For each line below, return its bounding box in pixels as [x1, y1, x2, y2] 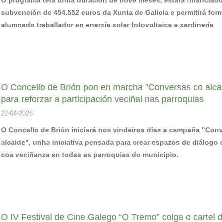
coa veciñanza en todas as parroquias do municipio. [1, 150, 178, 159]
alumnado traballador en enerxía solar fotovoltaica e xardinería [1, 20, 214, 29]
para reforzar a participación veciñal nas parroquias [1, 94, 204, 104]
